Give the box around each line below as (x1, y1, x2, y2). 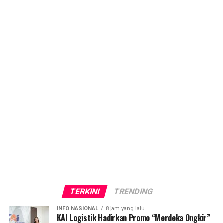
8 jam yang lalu (105, 205, 145, 212)
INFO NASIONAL (56, 205, 98, 212)
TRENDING (113, 186, 155, 196)
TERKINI (69, 186, 101, 196)
